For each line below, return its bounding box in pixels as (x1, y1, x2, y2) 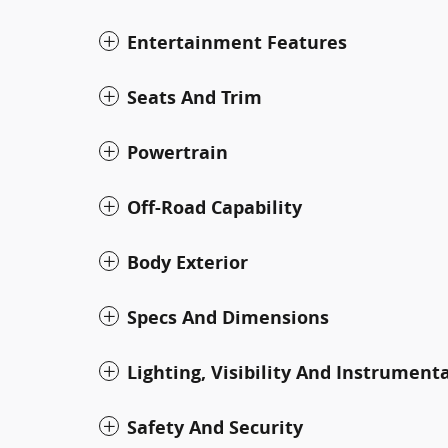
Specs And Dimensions (127, 304, 329, 330)
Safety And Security (127, 414, 303, 440)
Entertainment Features (127, 29, 347, 55)
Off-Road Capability (127, 194, 302, 220)
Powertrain (127, 139, 228, 165)
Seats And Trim (127, 84, 262, 110)
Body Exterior (127, 249, 248, 275)
